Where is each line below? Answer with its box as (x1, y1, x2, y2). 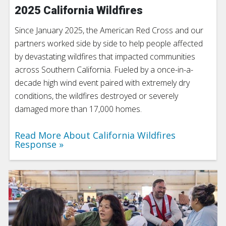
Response (15, 138, 56, 151)
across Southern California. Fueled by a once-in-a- (15, 64, 193, 76)
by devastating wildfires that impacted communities (15, 51, 195, 63)
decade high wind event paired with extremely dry (15, 77, 190, 89)
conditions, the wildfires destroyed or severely (15, 90, 178, 102)
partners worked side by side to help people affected (15, 38, 203, 49)
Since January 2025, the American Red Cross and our (15, 25, 203, 36)
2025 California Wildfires (15, 4, 143, 17)
